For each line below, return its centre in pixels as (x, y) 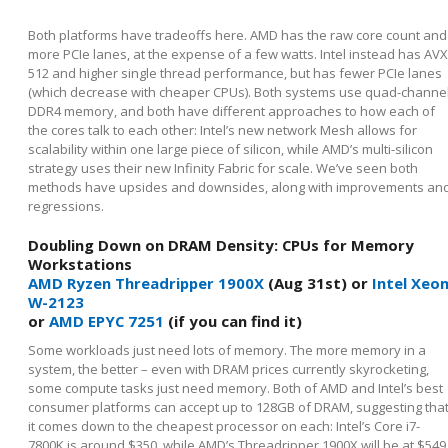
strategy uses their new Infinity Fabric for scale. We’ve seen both (223, 168)
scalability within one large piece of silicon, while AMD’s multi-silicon (230, 149)
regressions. (67, 206)
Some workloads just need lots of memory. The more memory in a (227, 350)
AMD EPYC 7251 (106, 321)
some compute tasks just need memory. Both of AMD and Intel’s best (235, 388)
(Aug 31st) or (318, 283)
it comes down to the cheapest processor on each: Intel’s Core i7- (224, 426)
